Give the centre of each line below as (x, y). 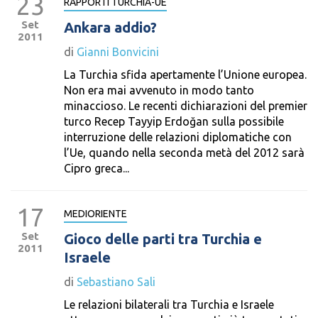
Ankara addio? (110, 27)
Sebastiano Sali (116, 282)
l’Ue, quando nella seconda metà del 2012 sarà (184, 153)
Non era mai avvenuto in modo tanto (159, 90)
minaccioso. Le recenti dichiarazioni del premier (186, 106)
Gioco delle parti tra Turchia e (163, 239)
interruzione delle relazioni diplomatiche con (178, 137)
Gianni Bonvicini (118, 52)
